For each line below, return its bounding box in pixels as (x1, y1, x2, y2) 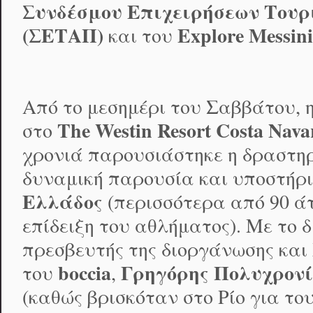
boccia (58, 258, 111, 287)
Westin (95, 115, 152, 145)
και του (108, 22, 173, 49)
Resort (157, 115, 211, 145)
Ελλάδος (22, 187, 108, 216)
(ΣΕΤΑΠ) (22, 21, 108, 50)
